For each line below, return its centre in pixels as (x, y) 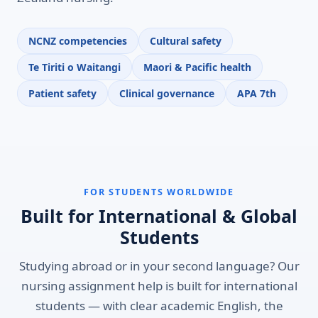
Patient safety (62, 93)
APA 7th (257, 93)
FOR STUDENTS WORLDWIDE (159, 192)
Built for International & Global (159, 216)
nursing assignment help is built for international (159, 286)
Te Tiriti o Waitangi (75, 67)
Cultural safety (186, 41)
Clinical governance (167, 93)
